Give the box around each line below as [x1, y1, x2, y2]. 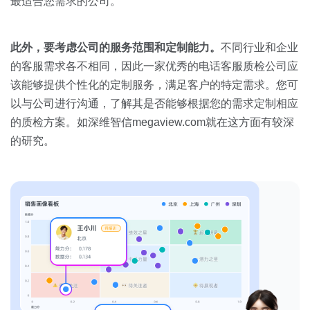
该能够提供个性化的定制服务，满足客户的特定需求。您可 [10, 78, 298, 91]
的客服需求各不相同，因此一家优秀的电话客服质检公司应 [10, 60, 298, 72]
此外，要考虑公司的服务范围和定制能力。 [10, 41, 221, 53]
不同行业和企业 [221, 41, 298, 53]
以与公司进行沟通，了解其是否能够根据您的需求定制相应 [10, 97, 298, 109]
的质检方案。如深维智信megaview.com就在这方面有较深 [10, 116, 294, 128]
